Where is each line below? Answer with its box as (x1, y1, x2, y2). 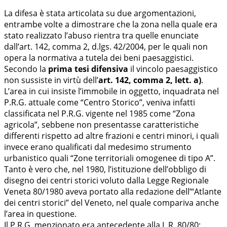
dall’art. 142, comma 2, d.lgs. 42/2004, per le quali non (4, 41, 208, 53)
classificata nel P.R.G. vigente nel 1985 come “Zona (4, 108, 195, 120)
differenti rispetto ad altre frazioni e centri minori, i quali (4, 130, 219, 142)
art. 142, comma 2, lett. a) (98, 74, 201, 86)
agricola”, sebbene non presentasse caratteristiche (4, 119, 199, 131)
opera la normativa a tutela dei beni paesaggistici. (4, 52, 194, 64)
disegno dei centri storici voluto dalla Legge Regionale (4, 175, 209, 186)
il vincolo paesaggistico (128, 63, 218, 75)
